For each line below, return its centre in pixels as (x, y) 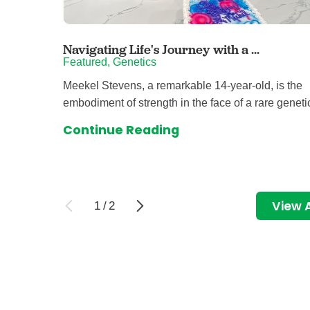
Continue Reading (121, 130)
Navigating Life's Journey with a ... (162, 50)
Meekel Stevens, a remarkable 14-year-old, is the (183, 85)
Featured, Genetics (110, 62)
